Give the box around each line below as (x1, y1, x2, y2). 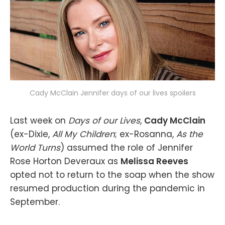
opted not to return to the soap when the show (10, 169, 214, 181)
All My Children (52, 128, 115, 141)
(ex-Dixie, (10, 128, 52, 141)
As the (176, 128, 203, 141)
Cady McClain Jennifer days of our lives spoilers (29, 88, 196, 98)
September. (10, 196, 60, 208)
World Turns (10, 142, 60, 154)
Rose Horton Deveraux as (10, 155, 121, 168)
